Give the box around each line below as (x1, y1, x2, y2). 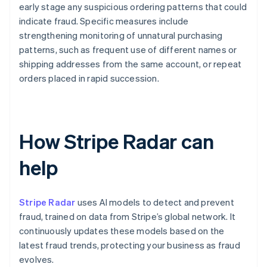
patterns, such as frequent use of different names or (19, 44, 237, 56)
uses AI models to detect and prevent (75, 196, 234, 209)
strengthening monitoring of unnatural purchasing (19, 29, 223, 42)
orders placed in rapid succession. (19, 72, 159, 85)
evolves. (19, 253, 54, 266)
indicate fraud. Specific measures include (19, 15, 189, 27)
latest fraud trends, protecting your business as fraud (19, 239, 240, 252)
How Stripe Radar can (19, 128, 214, 154)
